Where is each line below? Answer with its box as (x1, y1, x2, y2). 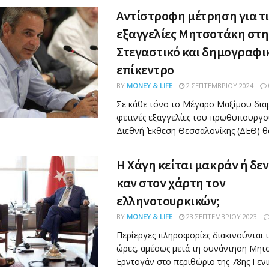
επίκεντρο (116, 61, 175, 78)
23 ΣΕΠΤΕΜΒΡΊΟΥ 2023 (184, 212, 257, 221)
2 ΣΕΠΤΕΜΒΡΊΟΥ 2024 (184, 81, 253, 90)
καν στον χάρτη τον (116, 174, 226, 191)
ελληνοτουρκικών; (116, 192, 220, 209)
